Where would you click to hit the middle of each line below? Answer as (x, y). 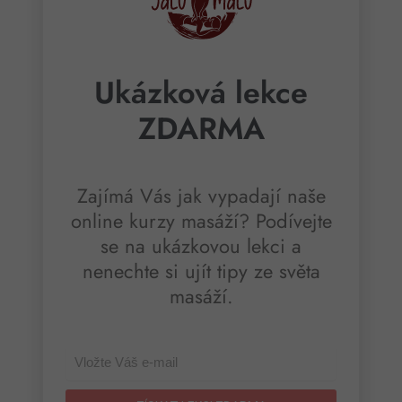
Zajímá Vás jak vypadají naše (201, 196)
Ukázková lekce (201, 93)
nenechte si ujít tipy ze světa (201, 271)
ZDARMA (201, 129)
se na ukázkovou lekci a (201, 246)
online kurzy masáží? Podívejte (201, 221)
